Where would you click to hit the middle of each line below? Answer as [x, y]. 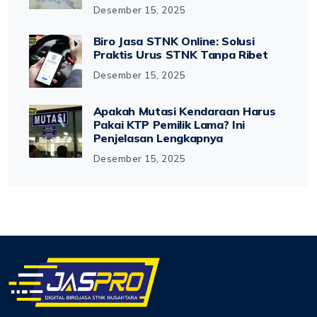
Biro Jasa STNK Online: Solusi [174, 41]
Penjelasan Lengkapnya [158, 138]
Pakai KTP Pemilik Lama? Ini [169, 124]
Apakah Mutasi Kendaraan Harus [184, 111]
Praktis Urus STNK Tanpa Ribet [180, 54]
